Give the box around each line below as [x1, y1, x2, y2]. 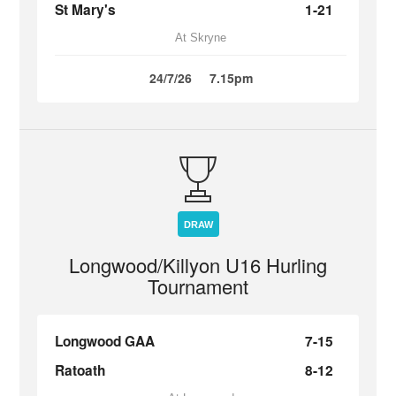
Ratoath [55, 361, 106, 380]
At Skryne [175, 31, 226, 44]
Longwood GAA [55, 331, 156, 351]
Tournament [148, 272, 248, 300]
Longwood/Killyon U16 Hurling [69, 251, 327, 278]
